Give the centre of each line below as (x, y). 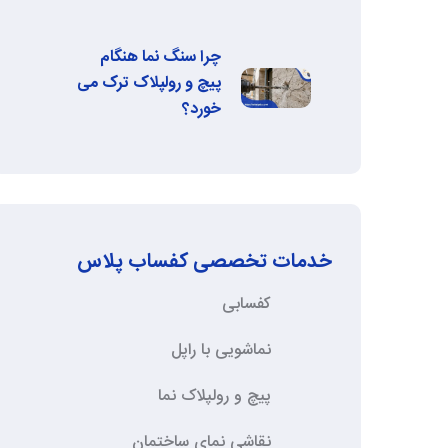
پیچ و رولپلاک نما (214, 397)
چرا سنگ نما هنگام (160, 58)
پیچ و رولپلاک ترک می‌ (149, 84)
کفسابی (246, 305)
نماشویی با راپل (221, 351)
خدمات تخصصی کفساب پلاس (204, 262)
